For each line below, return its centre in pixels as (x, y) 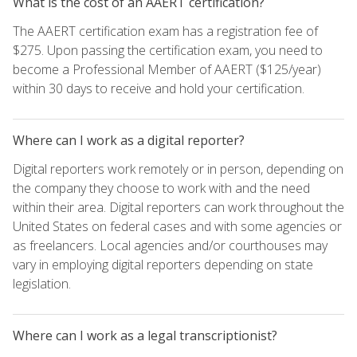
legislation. (42, 283)
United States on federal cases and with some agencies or (177, 226)
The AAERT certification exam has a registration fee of (165, 31)
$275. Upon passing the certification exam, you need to (168, 50)
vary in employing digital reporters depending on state (163, 264)
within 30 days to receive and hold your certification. (159, 88)
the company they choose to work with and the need (161, 188)
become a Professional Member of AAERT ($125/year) (167, 69)
